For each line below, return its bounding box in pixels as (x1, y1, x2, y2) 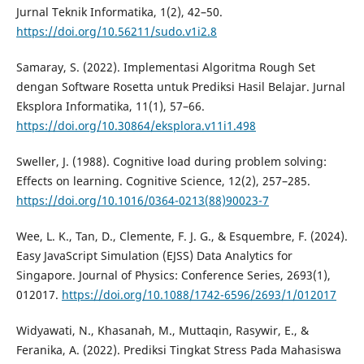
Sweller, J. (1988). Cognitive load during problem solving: (15, 154, 327, 170)
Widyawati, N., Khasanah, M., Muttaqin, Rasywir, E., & (15, 323, 309, 339)
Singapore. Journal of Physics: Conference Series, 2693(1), (15, 267, 331, 284)
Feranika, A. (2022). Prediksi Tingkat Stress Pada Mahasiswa (15, 342, 341, 358)
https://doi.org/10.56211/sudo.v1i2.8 (15, 24, 217, 40)
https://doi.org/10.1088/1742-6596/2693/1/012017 (61, 287, 336, 303)
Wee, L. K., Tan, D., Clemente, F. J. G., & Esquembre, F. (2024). (15, 228, 348, 245)
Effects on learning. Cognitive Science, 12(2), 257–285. (15, 173, 310, 189)
